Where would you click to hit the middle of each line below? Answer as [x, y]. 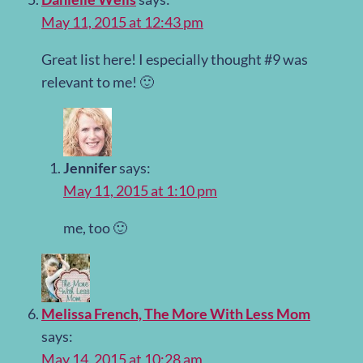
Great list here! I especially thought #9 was [175, 60]
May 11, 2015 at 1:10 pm [140, 191]
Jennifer [90, 168]
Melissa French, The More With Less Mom [176, 314]
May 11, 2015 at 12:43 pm [122, 22]
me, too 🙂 [95, 228]
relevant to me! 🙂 [98, 82]
